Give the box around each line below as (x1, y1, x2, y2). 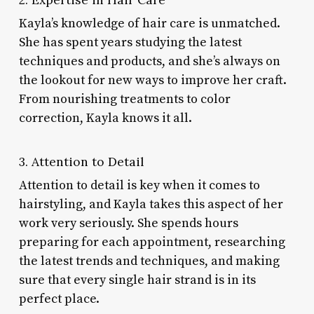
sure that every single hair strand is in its (18, 271, 256, 288)
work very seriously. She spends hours (18, 214, 238, 231)
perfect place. (18, 290, 100, 307)
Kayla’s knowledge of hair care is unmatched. (18, 15, 280, 32)
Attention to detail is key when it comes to (18, 177, 260, 193)
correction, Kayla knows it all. (18, 109, 192, 126)
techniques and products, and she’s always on (18, 53, 280, 69)
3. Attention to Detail (18, 153, 144, 170)
